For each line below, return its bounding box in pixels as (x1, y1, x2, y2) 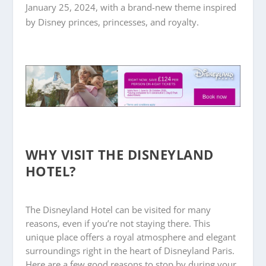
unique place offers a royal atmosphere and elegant (25, 230, 236, 243)
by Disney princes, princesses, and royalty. (25, 15, 199, 28)
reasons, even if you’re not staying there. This (25, 217, 210, 229)
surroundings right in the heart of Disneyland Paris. (25, 244, 235, 256)
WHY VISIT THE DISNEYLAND (25, 145, 214, 163)
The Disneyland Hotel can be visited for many (25, 203, 211, 216)
